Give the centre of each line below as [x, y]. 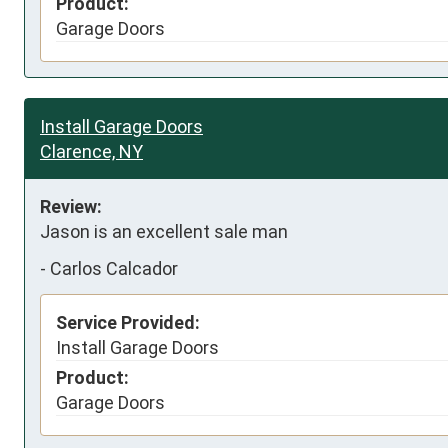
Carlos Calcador [114, 268]
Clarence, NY [91, 151]
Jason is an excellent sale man [164, 231]
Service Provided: [128, 322]
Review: [71, 206]
